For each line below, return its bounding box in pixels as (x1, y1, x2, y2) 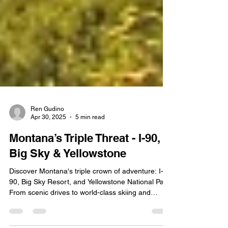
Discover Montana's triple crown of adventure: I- (9, 181, 163, 189)
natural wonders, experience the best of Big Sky (9, 213, 163, 221)
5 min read (75, 128, 105, 135)
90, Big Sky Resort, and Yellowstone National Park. (9, 191, 172, 200)
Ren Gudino (31, 119, 64, 127)
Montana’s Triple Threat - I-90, (9, 145, 160, 159)
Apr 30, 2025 (31, 128, 66, 135)
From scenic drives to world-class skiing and (9, 202, 151, 211)
